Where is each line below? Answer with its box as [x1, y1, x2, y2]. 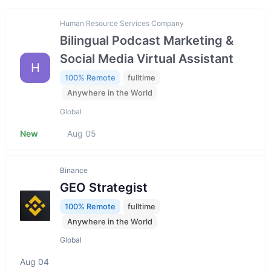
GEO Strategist [60, 180, 148, 195]
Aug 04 [20, 256, 49, 267]
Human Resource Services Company [60, 19, 184, 28]
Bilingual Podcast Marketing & [60, 33, 233, 48]
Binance [60, 165, 88, 175]
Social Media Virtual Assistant [60, 51, 233, 67]
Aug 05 [67, 128, 96, 139]
